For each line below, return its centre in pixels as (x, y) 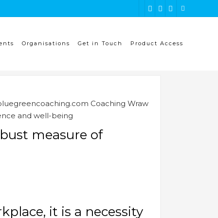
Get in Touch (100, 43)
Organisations (46, 43)
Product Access (157, 43)
